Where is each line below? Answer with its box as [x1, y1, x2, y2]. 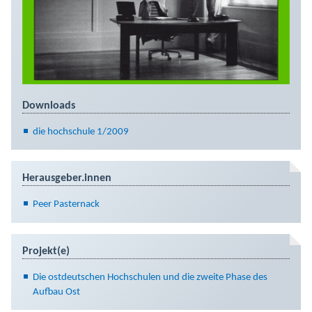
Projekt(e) [22, 245, 70, 257]
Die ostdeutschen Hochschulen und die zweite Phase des [33, 272, 267, 283]
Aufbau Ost [33, 286, 80, 297]
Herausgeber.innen [22, 173, 111, 185]
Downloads [22, 100, 75, 111]
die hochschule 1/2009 [33, 126, 129, 137]
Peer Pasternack [33, 199, 100, 210]
